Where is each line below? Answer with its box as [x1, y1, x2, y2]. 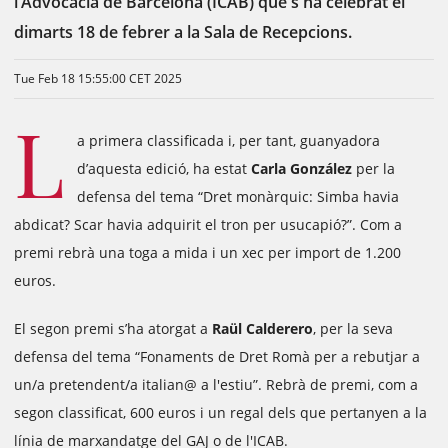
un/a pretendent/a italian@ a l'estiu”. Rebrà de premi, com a [14, 375, 418, 394]
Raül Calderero [212, 319, 313, 338]
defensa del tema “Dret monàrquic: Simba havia [77, 187, 399, 206]
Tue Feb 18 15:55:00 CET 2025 [14, 70, 182, 87]
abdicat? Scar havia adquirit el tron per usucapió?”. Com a [14, 215, 402, 234]
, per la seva [313, 319, 393, 338]
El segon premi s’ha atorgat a [14, 319, 212, 338]
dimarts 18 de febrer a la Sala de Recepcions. [14, 21, 356, 43]
